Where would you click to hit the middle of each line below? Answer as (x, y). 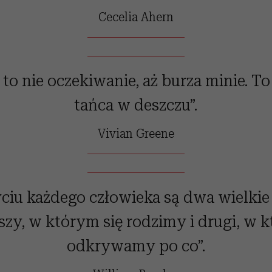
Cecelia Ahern (136, 17)
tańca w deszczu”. (136, 105)
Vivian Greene (136, 133)
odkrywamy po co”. (136, 246)
